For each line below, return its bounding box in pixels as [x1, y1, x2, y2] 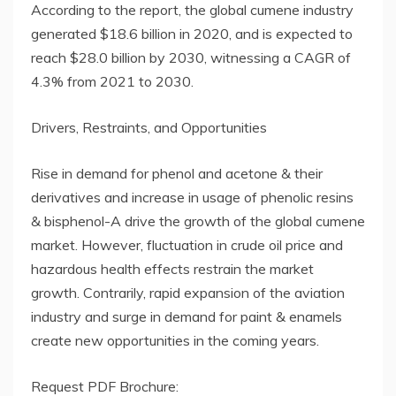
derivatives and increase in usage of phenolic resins [31, 188, 354, 207]
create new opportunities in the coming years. [31, 331, 319, 350]
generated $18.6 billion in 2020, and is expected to [31, 25, 353, 43]
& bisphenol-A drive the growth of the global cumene [31, 212, 365, 231]
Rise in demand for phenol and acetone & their [31, 164, 323, 183]
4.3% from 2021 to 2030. [31, 72, 194, 91]
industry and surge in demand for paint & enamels [31, 308, 342, 326]
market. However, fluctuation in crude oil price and [31, 236, 343, 255]
